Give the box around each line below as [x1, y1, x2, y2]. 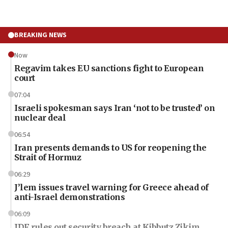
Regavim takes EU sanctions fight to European [14, 63, 204, 73]
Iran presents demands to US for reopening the [14, 142, 207, 153]
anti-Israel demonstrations [14, 191, 125, 202]
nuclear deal [14, 112, 66, 123]
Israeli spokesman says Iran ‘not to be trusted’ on [14, 102, 215, 113]
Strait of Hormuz [14, 152, 81, 162]
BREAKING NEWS [14, 30, 67, 40]
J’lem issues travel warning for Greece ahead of [14, 182, 209, 192]
